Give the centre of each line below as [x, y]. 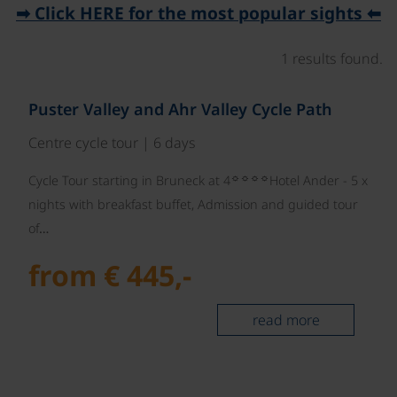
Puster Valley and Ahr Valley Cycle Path [180, 109]
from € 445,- [110, 276]
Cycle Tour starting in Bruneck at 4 [129, 181]
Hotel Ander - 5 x [319, 181]
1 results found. [332, 59]
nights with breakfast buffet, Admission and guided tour [193, 205]
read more [286, 320]
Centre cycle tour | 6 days [112, 143]
